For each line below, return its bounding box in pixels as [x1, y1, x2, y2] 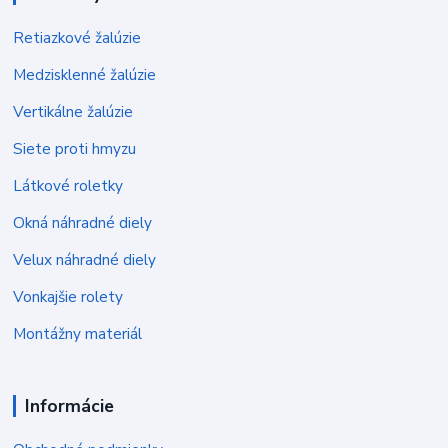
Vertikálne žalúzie [13, 100, 134, 122]
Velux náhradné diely [13, 248, 157, 270]
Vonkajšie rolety [13, 285, 124, 307]
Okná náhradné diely [13, 211, 153, 233]
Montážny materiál [13, 322, 143, 344]
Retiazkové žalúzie [13, 26, 142, 48]
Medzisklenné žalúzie [13, 63, 157, 85]
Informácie [24, 393, 114, 418]
